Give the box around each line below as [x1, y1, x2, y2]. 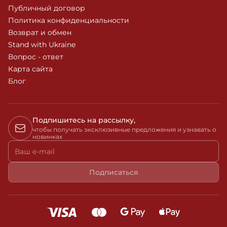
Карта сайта [8, 64, 53, 73]
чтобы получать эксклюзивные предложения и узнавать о [32, 126, 216, 133]
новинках [32, 133, 62, 140]
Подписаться [89, 168, 138, 177]
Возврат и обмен [8, 28, 71, 37]
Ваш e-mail [8, 139, 48, 148]
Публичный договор [8, 4, 85, 13]
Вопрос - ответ [8, 52, 63, 61]
